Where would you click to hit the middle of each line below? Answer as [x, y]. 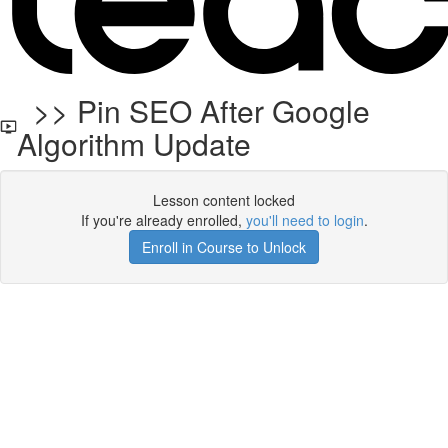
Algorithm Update [134, 143]
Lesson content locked [224, 200]
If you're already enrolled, [163, 220]
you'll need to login [304, 220]
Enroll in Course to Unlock [224, 247]
